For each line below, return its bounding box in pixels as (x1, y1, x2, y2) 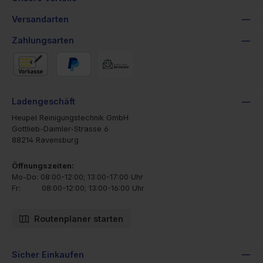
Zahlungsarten (12, 35, 74, 46)
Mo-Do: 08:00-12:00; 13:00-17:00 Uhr (12, 173, 143, 182)
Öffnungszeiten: (12, 161, 74, 171)
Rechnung (97, 77, 133, 87)
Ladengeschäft (12, 96, 75, 107)
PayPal (54, 77, 79, 87)
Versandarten (12, 14, 69, 24)
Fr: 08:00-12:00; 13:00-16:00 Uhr (12, 184, 144, 193)
